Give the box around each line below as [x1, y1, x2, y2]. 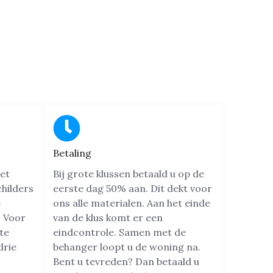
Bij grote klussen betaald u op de [53, 168, 204, 180]
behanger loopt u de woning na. [53, 241, 200, 253]
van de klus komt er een [53, 211, 163, 224]
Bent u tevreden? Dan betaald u [53, 255, 199, 268]
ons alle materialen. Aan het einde [53, 197, 210, 210]
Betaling [53, 147, 91, 160]
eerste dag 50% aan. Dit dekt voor [53, 182, 212, 195]
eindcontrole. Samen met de [53, 226, 186, 239]
